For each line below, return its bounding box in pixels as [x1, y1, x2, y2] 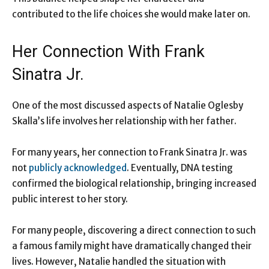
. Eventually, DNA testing [127, 162, 233, 174]
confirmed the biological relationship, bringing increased [12, 178, 256, 190]
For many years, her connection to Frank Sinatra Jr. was [12, 147, 247, 159]
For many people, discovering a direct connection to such [12, 225, 256, 237]
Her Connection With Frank [12, 42, 205, 62]
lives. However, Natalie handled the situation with [12, 256, 226, 268]
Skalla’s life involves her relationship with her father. [12, 115, 237, 127]
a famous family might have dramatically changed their [12, 240, 252, 252]
